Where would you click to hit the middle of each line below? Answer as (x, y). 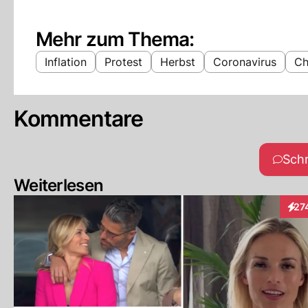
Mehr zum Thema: (115, 39)
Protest (123, 62)
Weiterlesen (59, 185)
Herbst (178, 62)
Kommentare (79, 119)
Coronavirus (245, 62)
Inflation (66, 62)
